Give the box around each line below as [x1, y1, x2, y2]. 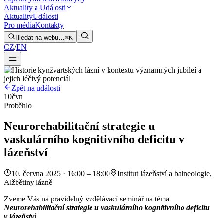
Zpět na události [11, 84, 60, 92]
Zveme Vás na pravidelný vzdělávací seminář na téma [4, 194, 169, 203]
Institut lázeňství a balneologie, [117, 169, 212, 178]
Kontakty [35, 21, 64, 30]
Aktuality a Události [4, 3, 66, 12]
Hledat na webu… [15, 34, 65, 42]
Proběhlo [4, 101, 32, 110]
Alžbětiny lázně [4, 178, 52, 186]
